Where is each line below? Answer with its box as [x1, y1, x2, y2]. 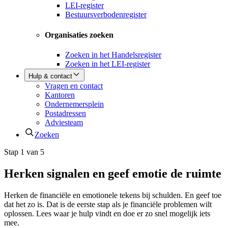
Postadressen [45, 108, 86, 118]
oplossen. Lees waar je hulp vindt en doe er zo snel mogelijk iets [4, 209, 210, 218]
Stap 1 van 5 [4, 147, 44, 156]
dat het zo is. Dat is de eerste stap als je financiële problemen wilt [4, 199, 212, 209]
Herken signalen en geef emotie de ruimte [4, 166, 221, 180]
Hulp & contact [28, 72, 72, 80]
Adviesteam [45, 118, 83, 127]
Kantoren [45, 90, 75, 99]
